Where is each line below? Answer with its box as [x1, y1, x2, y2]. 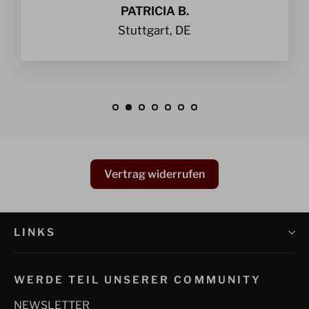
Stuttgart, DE [118, 23, 191, 38]
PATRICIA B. [120, 4, 189, 19]
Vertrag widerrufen [104, 168, 205, 181]
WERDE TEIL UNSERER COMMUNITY [14, 273, 261, 287]
